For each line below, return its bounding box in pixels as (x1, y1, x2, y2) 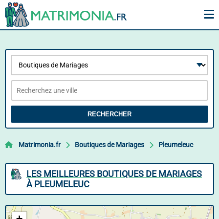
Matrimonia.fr (19, 141, 61, 149)
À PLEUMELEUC (26, 179, 89, 189)
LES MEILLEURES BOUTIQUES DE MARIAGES (26, 169, 202, 179)
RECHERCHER (88, 110, 131, 118)
